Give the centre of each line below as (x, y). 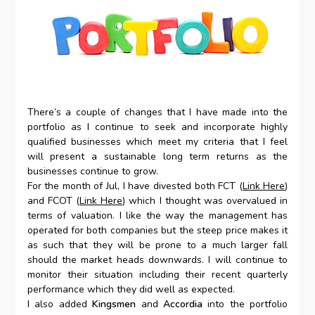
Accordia (183, 304)
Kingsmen (114, 304)
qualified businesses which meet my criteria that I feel (157, 141)
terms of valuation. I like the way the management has (157, 215)
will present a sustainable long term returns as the (157, 156)
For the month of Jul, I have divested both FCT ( (135, 186)
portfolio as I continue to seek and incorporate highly (157, 127)
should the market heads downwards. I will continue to (157, 259)
